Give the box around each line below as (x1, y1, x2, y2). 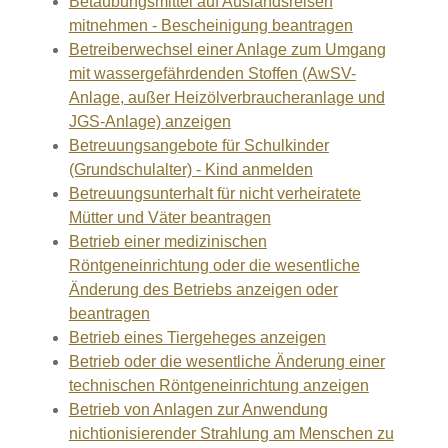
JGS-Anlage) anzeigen (68, 113, 231, 130)
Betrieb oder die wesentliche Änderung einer (68, 353, 385, 370)
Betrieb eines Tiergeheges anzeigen (68, 329, 326, 346)
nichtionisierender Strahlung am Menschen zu (68, 425, 394, 442)
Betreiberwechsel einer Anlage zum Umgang (68, 41, 386, 58)
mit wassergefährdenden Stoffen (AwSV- (68, 65, 356, 82)
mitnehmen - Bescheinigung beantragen (68, 17, 353, 34)
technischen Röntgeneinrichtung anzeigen (68, 377, 369, 394)
